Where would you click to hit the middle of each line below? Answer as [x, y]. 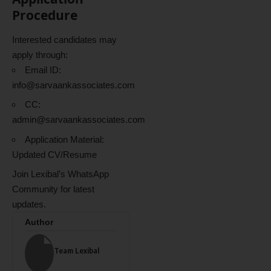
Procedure [45, 15]
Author [39, 223]
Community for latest [53, 189]
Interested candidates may [64, 39]
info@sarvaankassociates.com [73, 85]
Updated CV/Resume [54, 154]
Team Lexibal [77, 251]
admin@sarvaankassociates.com [79, 120]
